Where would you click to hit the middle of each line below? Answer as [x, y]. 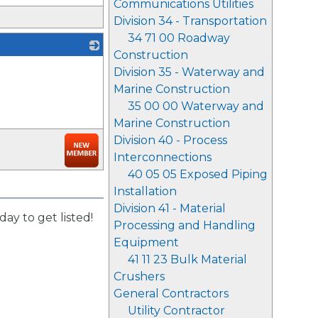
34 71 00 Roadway [179, 38]
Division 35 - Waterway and [189, 72]
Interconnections [163, 157]
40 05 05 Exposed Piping [198, 174]
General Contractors [171, 294]
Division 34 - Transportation [190, 21]
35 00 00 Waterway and [196, 106]
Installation [145, 191]
